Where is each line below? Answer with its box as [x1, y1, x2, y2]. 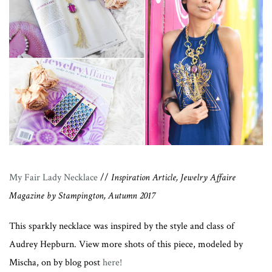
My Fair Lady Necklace [9, 171, 98, 185]
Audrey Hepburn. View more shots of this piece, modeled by [9, 238, 243, 251]
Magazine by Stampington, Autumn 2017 [9, 189, 155, 203]
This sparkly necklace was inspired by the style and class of [9, 220, 234, 233]
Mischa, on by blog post [9, 256, 103, 270]
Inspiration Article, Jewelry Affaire [111, 171, 236, 185]
